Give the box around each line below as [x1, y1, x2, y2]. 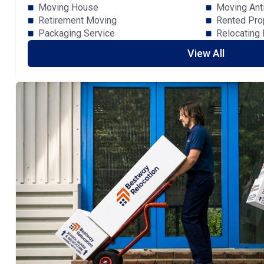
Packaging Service [38, 28, 115, 39]
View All [187, 47, 225, 60]
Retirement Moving [38, 15, 117, 27]
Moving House [38, 2, 98, 14]
